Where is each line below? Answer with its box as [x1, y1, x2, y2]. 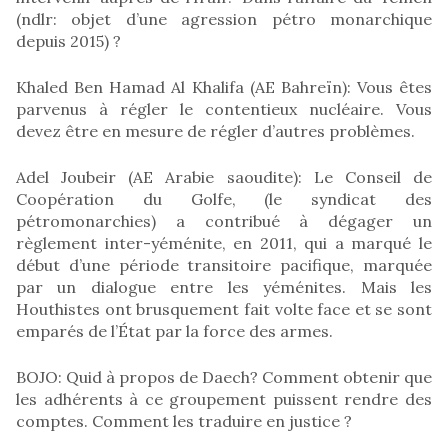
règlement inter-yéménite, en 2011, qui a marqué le [16, 232, 432, 253]
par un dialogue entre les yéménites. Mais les [16, 276, 432, 297]
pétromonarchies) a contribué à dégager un [16, 210, 432, 231]
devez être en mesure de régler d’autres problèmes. [16, 120, 415, 141]
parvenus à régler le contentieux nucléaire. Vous [16, 98, 432, 119]
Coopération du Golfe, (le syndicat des [16, 188, 432, 209]
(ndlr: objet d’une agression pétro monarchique [16, 8, 432, 29]
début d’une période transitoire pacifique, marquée [16, 254, 432, 275]
